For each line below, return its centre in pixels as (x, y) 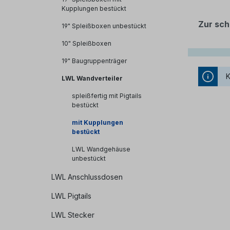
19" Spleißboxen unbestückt (104, 26)
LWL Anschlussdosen (87, 177)
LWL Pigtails (71, 196)
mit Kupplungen (98, 123)
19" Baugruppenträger (94, 61)
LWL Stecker (73, 215)
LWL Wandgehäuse (101, 149)
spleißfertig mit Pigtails (107, 96)
